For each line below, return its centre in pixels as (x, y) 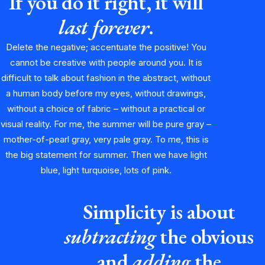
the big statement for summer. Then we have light (106, 155)
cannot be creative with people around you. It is (106, 62)
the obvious (205, 236)
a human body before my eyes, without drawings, (106, 93)
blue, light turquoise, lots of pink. (106, 170)
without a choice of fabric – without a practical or (106, 109)
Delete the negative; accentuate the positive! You (106, 47)
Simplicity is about (159, 211)
